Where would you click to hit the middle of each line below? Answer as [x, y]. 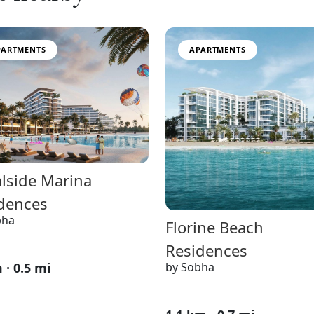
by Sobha [190, 267]
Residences [206, 250]
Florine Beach [214, 227]
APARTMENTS [218, 49]
